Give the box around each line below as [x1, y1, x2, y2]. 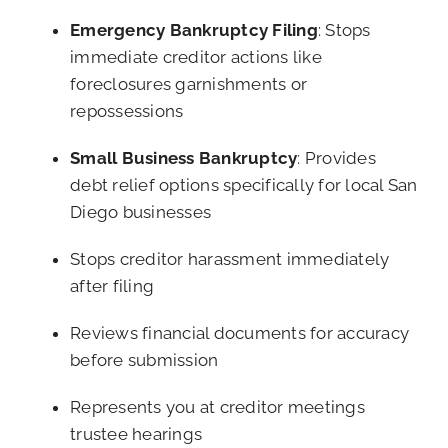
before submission [70, 350, 219, 371]
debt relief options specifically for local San [70, 175, 418, 196]
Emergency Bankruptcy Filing [70, 20, 318, 41]
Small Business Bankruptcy [70, 148, 298, 169]
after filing [70, 276, 155, 297]
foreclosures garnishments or [70, 74, 308, 95]
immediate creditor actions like [70, 47, 322, 68]
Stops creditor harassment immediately [70, 249, 390, 270]
